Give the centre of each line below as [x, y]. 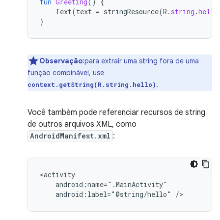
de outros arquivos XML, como [82, 124]
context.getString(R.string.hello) [92, 84]
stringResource [131, 12]
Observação [61, 61]
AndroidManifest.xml [70, 136]
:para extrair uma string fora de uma [141, 61]
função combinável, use [66, 73]
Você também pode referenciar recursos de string [116, 112]
